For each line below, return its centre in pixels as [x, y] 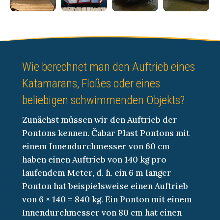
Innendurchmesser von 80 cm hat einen [102, 213]
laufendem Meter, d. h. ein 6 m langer [97, 173]
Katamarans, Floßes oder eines [91, 84]
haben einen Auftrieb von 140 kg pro [94, 160]
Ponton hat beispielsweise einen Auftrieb [105, 186]
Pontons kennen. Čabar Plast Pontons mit [106, 133]
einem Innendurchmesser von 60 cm [96, 147]
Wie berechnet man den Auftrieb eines [109, 67]
